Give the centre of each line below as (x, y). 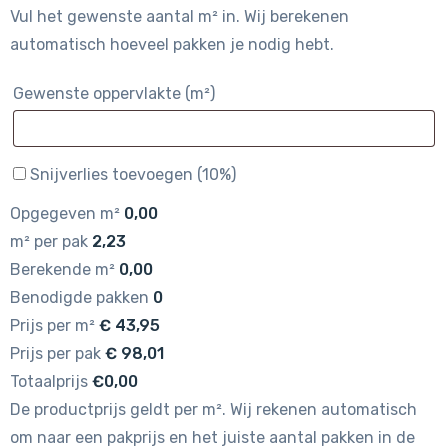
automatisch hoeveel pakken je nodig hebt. (172, 45)
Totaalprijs (49, 382)
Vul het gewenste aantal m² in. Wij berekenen (179, 17)
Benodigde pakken (79, 298)
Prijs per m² (52, 326)
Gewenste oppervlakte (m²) (114, 94)
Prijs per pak (55, 354)
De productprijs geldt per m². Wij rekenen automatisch (213, 410)
